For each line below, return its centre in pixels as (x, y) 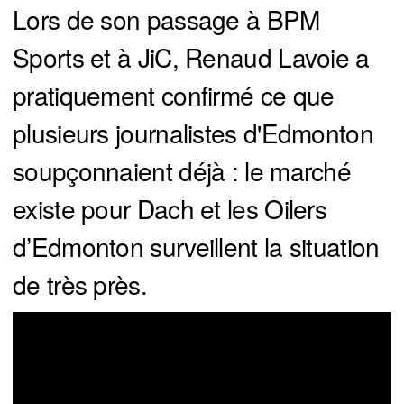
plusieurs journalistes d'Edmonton (193, 133)
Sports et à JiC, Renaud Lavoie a (191, 57)
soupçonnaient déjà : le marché (182, 171)
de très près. (80, 285)
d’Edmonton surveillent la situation (196, 247)
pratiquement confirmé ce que (174, 95)
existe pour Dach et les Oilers (170, 209)
